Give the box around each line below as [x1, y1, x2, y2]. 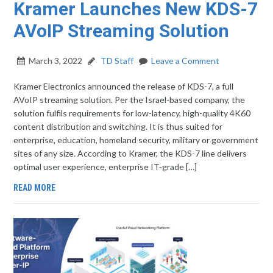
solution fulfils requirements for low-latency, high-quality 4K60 [13, 108, 251, 118]
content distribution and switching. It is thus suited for [13, 121, 223, 132]
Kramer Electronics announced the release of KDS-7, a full [13, 81, 234, 91]
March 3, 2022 [29, 55, 83, 66]
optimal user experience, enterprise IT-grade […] [13, 161, 197, 172]
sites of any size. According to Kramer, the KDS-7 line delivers [13, 148, 247, 158]
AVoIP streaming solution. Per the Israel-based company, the [13, 94, 246, 105]
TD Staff [99, 55, 134, 66]
